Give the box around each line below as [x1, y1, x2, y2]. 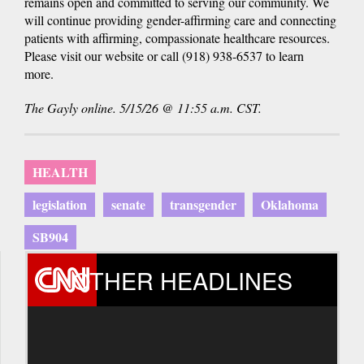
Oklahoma [261, 194, 318, 214]
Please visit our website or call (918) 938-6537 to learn [24, 46, 304, 64]
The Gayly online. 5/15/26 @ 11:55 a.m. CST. [24, 98, 266, 116]
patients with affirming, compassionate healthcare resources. [24, 28, 330, 46]
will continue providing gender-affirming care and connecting [24, 11, 336, 28]
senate [111, 194, 145, 214]
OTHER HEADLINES [72, 262, 292, 297]
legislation [32, 194, 87, 214]
